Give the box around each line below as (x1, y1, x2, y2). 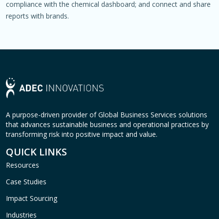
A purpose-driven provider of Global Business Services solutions (6, 109, 207, 119)
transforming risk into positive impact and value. (6, 129, 157, 139)
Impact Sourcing (6, 193, 57, 203)
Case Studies (6, 176, 46, 186)
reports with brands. (6, 11, 69, 21)
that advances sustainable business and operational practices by (6, 119, 209, 129)
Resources (6, 160, 39, 170)
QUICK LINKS (6, 145, 67, 158)
